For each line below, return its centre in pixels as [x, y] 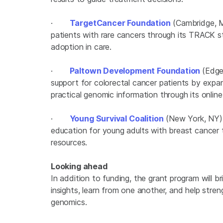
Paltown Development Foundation [135, 71]
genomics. [69, 202]
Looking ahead [79, 167]
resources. [69, 143]
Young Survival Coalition [116, 119]
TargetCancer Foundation [120, 23]
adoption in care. [81, 47]
